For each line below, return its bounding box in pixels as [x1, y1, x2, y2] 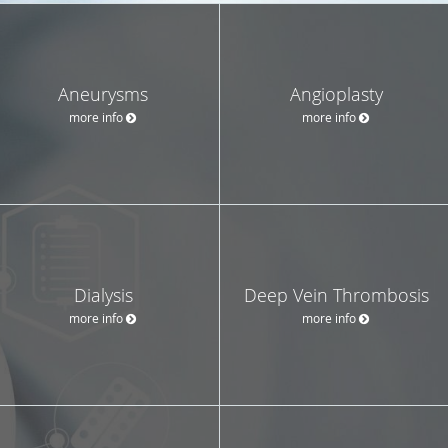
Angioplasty [289, 81, 383, 106]
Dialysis [73, 282, 133, 307]
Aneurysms [58, 81, 148, 106]
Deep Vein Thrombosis [243, 282, 429, 307]
